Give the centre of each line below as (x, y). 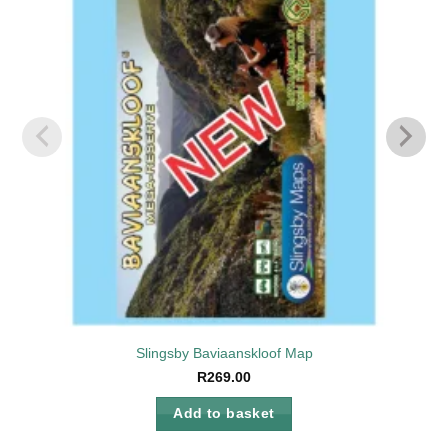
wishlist (388, 15)
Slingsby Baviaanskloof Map (224, 353)
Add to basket (224, 414)
